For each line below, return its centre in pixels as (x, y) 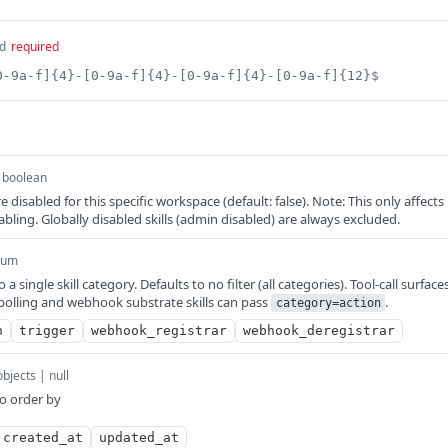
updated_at (139, 437)
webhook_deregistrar (319, 330)
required (35, 46)
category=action (328, 303)
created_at (43, 437)
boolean (24, 177)
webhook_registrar (159, 330)
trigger (47, 330)
